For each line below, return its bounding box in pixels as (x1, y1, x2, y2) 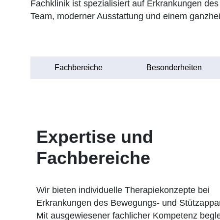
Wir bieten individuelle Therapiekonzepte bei (36, 185, 210, 195)
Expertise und (36, 127, 153, 147)
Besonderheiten (146, 63, 202, 72)
